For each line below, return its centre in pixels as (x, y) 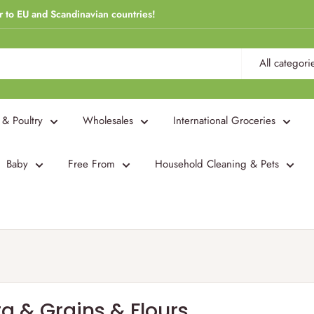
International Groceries (224, 121)
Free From (91, 164)
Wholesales (108, 121)
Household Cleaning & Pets (217, 164)
